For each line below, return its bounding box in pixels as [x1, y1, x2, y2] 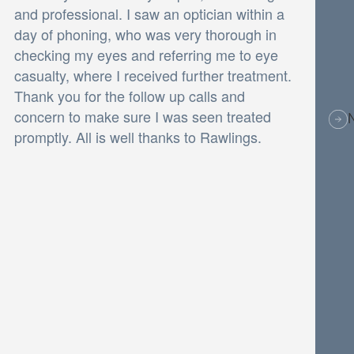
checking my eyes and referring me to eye [13, 43, 278, 65]
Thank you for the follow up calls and [13, 85, 245, 106]
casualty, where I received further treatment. [13, 64, 292, 85]
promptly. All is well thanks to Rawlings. [13, 126, 262, 147]
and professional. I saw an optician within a [13, 2, 284, 24]
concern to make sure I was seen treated [13, 105, 271, 126]
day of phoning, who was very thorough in [13, 23, 277, 44]
